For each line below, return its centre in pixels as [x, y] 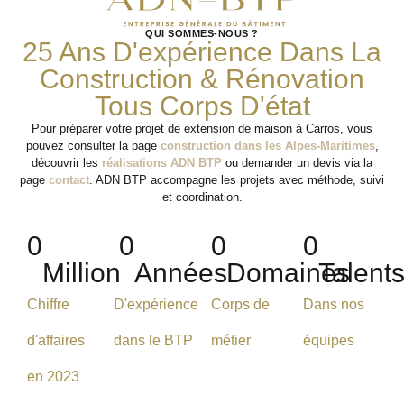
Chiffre [48, 304]
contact [69, 179]
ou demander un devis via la [297, 162]
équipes [329, 340]
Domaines [288, 272]
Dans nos [334, 304]
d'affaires [56, 340]
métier [231, 340]
